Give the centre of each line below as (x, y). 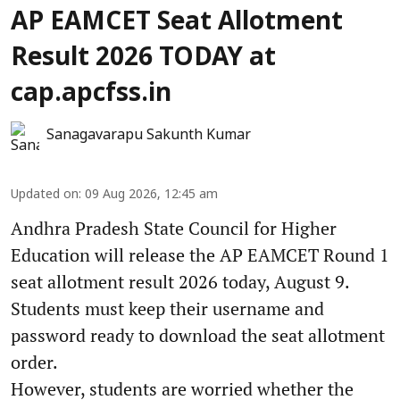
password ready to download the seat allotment (198, 335)
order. (34, 362)
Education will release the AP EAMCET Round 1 (200, 254)
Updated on (45, 195)
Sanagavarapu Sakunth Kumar (149, 135)
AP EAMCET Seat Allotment (177, 23)
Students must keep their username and (167, 308)
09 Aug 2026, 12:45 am (151, 195)
